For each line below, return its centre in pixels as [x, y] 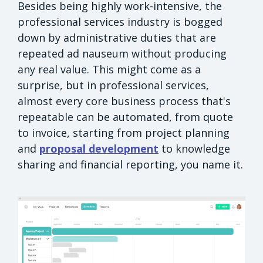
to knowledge [194, 148]
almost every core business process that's [124, 101]
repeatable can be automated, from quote [125, 117]
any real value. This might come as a [109, 69]
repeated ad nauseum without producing [122, 53]
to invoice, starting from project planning [124, 132]
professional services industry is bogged [120, 21]
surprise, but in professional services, [113, 85]
